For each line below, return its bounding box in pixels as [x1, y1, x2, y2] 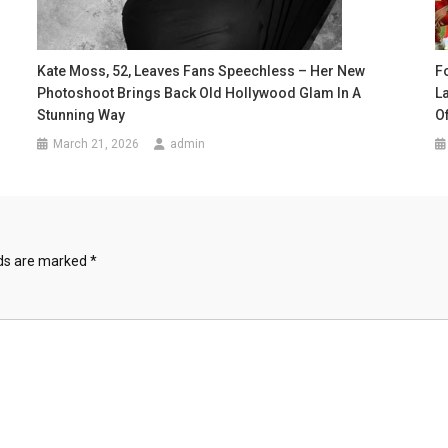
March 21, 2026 [53, 136, 140, 151]
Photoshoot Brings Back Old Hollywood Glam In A [37, 84, 362, 101]
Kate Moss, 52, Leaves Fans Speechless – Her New [37, 62, 366, 79]
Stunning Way [37, 106, 126, 123]
